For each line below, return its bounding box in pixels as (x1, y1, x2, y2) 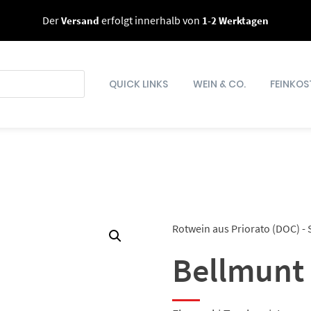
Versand (60, 13, 99, 27)
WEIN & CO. (192, 76, 246, 91)
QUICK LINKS (109, 76, 169, 91)
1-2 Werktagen (201, 13, 269, 27)
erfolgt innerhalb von (99, 13, 202, 27)
